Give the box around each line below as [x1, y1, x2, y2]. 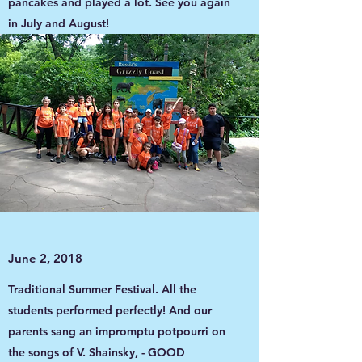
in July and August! [8, 16, 109, 31]
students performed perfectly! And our [8, 303, 212, 318]
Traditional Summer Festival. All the [8, 282, 196, 297]
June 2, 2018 [8, 250, 82, 266]
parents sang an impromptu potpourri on [8, 324, 225, 339]
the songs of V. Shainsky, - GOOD [8, 345, 185, 360]
